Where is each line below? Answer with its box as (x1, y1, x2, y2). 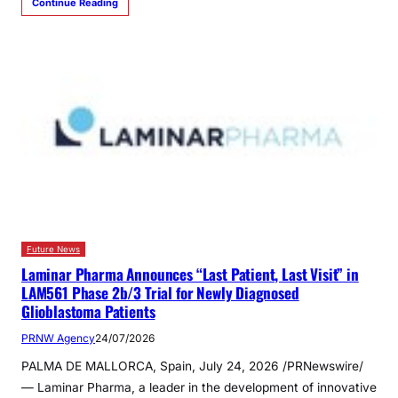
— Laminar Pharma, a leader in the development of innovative (21, 380, 377, 395)
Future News (27, 244, 80, 255)
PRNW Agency (21, 331, 95, 346)
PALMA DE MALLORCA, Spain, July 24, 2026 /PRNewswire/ (21, 359, 363, 374)
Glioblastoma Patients (21, 300, 155, 323)
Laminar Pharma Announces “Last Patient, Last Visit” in (21, 263, 359, 286)
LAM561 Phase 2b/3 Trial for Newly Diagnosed (21, 282, 299, 305)
